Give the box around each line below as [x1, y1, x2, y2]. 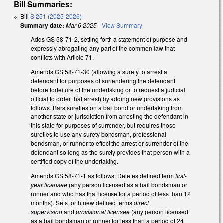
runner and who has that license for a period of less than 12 [31, 189, 191, 198]
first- [175, 171, 187, 180]
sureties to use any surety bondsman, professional [31, 130, 166, 139]
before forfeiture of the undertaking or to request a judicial [31, 85, 185, 94]
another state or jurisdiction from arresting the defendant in [31, 112, 188, 121]
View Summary [102, 21, 142, 30]
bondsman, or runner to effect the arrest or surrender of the [31, 139, 188, 148]
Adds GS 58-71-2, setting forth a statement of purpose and [31, 35, 187, 44]
